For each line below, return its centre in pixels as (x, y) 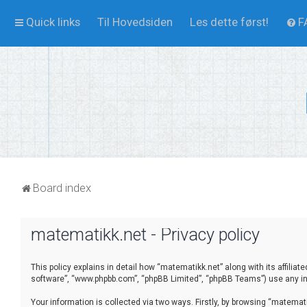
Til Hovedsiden (135, 22)
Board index (62, 187)
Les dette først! (229, 22)
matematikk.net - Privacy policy (145, 234)
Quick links (53, 22)
